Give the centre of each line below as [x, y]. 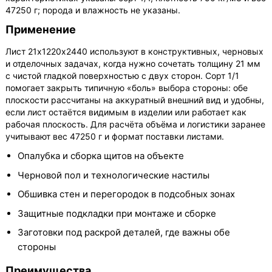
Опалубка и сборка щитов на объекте [101, 156]
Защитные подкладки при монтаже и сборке [117, 213]
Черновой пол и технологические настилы [114, 175]
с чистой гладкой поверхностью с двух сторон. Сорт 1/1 [123, 76]
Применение [41, 30]
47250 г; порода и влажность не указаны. [93, 10]
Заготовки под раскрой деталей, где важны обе [124, 233]
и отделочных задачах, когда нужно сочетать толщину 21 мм [133, 64]
